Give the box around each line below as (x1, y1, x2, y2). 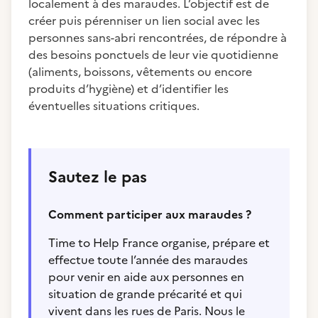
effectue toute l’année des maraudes (48, 251, 248, 268)
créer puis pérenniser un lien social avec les (28, 12, 260, 29)
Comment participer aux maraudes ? (48, 206, 251, 223)
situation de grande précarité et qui (48, 285, 242, 302)
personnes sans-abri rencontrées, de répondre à (28, 29, 287, 46)
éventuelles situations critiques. (28, 97, 199, 114)
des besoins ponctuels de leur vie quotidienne (28, 46, 278, 63)
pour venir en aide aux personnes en (48, 268, 244, 285)
